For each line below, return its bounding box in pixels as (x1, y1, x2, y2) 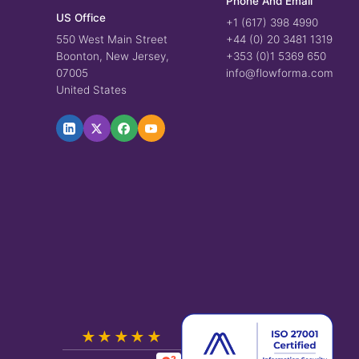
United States (55, 83, 127, 96)
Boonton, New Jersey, (55, 50, 169, 63)
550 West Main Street (55, 33, 167, 46)
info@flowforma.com (225, 67, 333, 79)
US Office (55, 11, 106, 24)
